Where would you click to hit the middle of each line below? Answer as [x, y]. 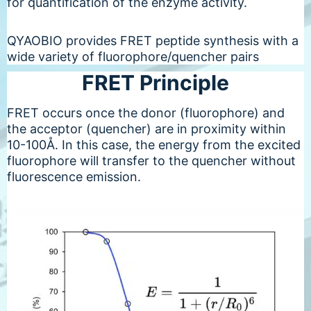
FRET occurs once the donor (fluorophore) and [146, 112]
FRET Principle [155, 82]
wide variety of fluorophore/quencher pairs [133, 56]
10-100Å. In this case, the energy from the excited [154, 144]
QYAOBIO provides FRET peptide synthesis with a [153, 40]
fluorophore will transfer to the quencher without [151, 160]
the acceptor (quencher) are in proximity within [146, 128]
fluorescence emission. [74, 176]
